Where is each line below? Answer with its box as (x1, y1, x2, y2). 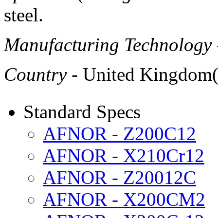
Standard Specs (23, 101, 141, 122)
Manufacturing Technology (4, 34, 212, 55)
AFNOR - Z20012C (43, 166, 196, 188)
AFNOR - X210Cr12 (43, 145, 204, 166)
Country (4, 63, 67, 85)
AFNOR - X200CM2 (43, 188, 205, 210)
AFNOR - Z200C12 (43, 123, 196, 144)
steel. (4, 4, 43, 25)
